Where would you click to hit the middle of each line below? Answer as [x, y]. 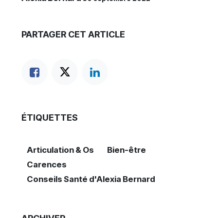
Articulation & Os [60, 150]
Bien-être [126, 150]
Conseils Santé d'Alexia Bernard [91, 179]
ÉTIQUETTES [50, 118]
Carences [46, 164]
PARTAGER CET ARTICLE [73, 34]
